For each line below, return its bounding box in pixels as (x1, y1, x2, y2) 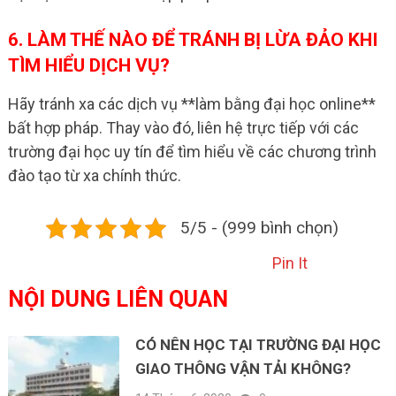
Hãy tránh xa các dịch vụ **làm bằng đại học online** (7, 94, 376, 113)
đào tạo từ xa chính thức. (7, 165, 181, 185)
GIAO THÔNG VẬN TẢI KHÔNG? (135, 359, 352, 377)
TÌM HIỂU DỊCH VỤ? (7, 54, 170, 76)
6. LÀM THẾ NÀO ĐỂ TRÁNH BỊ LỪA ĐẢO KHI (7, 28, 377, 50)
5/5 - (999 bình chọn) (180, 217, 339, 238)
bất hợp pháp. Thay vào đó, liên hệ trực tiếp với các (7, 118, 359, 137)
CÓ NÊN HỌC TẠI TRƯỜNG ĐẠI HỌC (135, 335, 382, 354)
